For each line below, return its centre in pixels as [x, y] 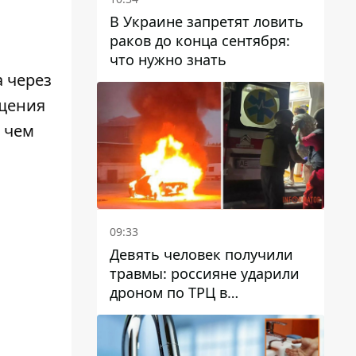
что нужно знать [168, 59]
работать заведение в [187, 331]
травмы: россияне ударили [205, 274]
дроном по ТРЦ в [168, 293]
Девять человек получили [201, 255]
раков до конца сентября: [200, 40]
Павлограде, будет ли [185, 312]
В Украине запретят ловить [207, 21]
